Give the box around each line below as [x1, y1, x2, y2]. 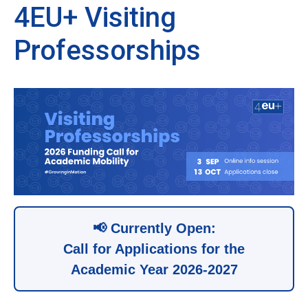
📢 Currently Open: [92, 221, 216, 236]
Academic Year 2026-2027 [70, 262, 238, 278]
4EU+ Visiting [14, 1, 176, 34]
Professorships [14, 34, 201, 67]
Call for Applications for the [63, 241, 245, 257]
